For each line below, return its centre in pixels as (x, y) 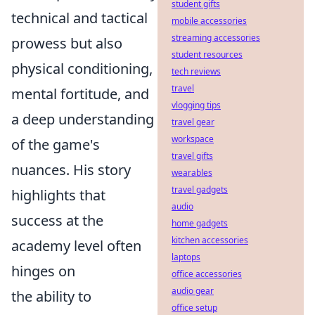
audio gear (193, 291)
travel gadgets (200, 189)
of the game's (56, 144)
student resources (207, 54)
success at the (57, 220)
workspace (193, 139)
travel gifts (192, 156)
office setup (194, 308)
